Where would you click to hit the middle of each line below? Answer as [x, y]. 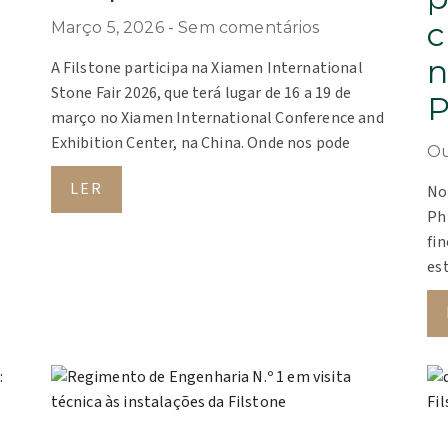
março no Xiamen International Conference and [217, 117]
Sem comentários [249, 27]
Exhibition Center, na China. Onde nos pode [200, 142]
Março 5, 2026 [109, 27]
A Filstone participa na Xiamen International [206, 67]
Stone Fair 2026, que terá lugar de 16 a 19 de [200, 92]
